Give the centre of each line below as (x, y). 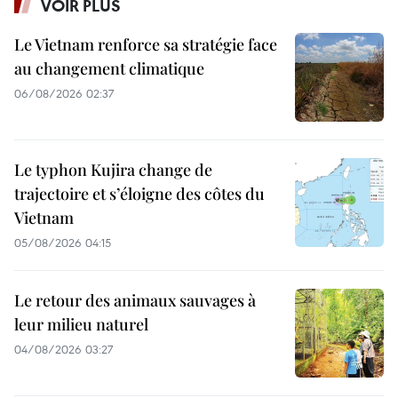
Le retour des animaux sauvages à (135, 301)
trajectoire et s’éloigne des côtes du (139, 194)
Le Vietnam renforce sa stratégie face (146, 45)
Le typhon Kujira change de (113, 170)
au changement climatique (109, 69)
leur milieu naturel (81, 325)
